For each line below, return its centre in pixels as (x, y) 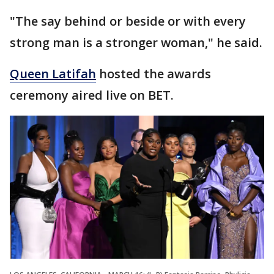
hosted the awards (154, 74)
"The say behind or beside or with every (128, 21)
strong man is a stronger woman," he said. (136, 43)
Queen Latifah (53, 74)
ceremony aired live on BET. (92, 95)
